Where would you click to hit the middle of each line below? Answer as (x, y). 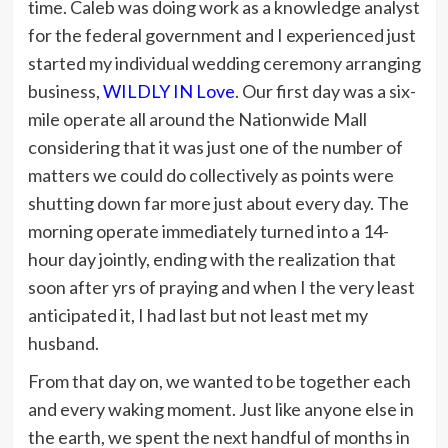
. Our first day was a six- (325, 90)
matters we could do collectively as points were (210, 174)
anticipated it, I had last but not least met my (197, 314)
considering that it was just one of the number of (215, 146)
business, (65, 90)
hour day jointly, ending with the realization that (211, 258)
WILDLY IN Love (168, 90)
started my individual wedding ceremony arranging (224, 62)
